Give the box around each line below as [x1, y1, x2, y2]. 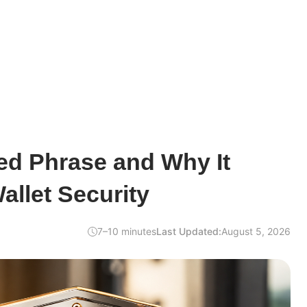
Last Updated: [156, 225, 221, 237]
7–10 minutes [97, 225, 156, 237]
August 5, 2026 [221, 225, 291, 237]
